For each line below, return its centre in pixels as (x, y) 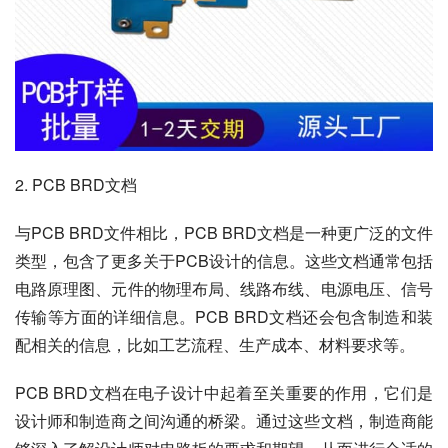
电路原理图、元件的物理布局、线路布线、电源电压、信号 (224, 288)
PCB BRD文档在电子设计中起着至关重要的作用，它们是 (224, 392)
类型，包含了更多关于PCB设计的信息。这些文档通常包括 (224, 260)
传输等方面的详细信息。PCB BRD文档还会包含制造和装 (224, 316)
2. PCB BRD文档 (76, 184)
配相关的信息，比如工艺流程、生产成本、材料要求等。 (215, 344)
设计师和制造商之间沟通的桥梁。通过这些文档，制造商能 (224, 420)
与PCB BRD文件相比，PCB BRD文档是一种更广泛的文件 (224, 232)
